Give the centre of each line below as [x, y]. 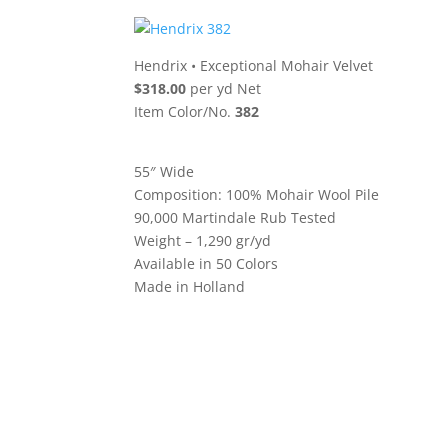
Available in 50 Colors [206, 263]
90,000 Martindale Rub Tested [235, 217]
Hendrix [161, 65]
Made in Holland [190, 286]
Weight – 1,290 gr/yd [203, 240]
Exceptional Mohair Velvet [287, 65]
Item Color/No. [185, 111]
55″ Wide [164, 171]
